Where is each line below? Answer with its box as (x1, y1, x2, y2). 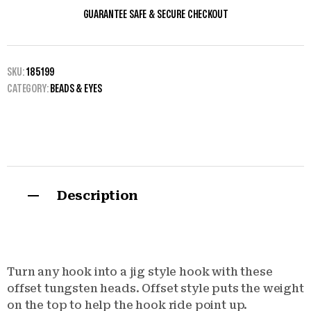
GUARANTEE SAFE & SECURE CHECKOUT (83, 9, 228, 21)
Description (57, 188, 139, 203)
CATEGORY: (7, 83, 51, 95)
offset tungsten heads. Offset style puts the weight (7, 282, 304, 296)
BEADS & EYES (50, 83, 102, 95)
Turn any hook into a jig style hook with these (7, 265, 273, 279)
